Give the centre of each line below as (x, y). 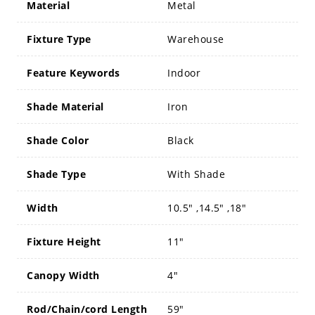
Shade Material (65, 107)
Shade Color (58, 141)
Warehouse (196, 39)
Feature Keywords (73, 73)
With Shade (196, 174)
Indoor (184, 73)
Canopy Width (63, 276)
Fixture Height (64, 242)
